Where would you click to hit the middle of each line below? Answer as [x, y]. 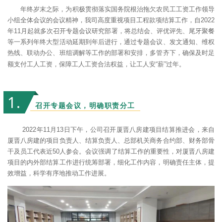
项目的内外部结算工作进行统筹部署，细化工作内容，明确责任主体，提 [111, 162]
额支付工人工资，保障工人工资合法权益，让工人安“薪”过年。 [96, 64]
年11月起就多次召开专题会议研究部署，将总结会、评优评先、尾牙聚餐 [111, 31]
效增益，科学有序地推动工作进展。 [59, 173]
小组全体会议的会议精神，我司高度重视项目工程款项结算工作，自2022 [111, 20]
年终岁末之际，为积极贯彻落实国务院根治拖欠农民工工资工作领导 [117, 9]
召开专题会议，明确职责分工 [85, 105]
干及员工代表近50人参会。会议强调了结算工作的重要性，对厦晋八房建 [111, 151]
